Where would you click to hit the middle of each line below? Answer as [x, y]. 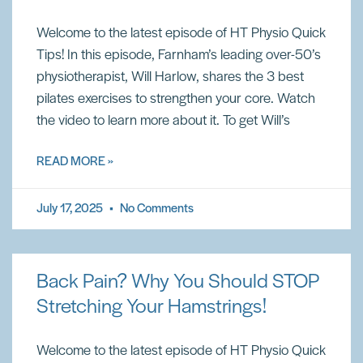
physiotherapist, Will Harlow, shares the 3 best [170, 77]
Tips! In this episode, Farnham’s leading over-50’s [179, 56]
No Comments [156, 209]
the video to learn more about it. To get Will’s [163, 121]
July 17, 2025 [71, 209]
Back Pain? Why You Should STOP [178, 282]
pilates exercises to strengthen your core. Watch [176, 99]
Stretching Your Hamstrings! [152, 307]
